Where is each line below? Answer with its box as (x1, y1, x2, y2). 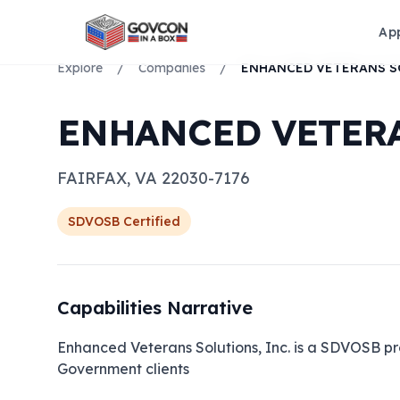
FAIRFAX (57, 168, 127, 188)
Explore (57, 60, 103, 76)
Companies (138, 60, 205, 76)
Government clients (57, 360, 189, 378)
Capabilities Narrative (57, 296, 253, 319)
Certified (120, 213, 180, 229)
